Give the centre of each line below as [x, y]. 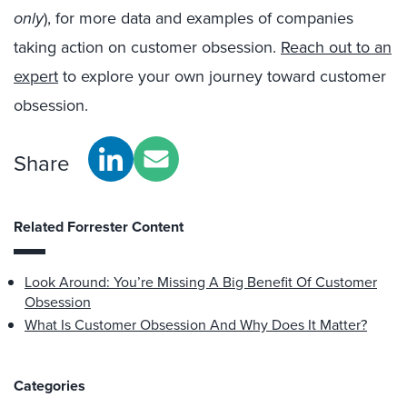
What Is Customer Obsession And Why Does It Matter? [196, 325]
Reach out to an [336, 47]
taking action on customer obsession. [147, 47]
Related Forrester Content [99, 227]
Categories [50, 386]
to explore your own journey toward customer [222, 76]
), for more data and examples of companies [199, 18]
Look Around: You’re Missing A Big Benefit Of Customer [201, 282]
